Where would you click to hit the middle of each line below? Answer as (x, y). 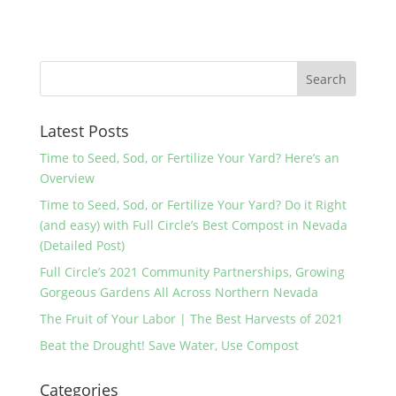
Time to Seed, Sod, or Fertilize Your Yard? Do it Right (193, 205)
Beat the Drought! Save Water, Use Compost (169, 345)
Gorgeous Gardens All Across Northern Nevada (179, 292)
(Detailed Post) (82, 245)
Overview (67, 178)
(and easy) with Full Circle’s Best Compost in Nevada (193, 225)
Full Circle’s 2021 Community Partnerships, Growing (192, 272)
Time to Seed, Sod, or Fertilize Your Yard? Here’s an (189, 158)
